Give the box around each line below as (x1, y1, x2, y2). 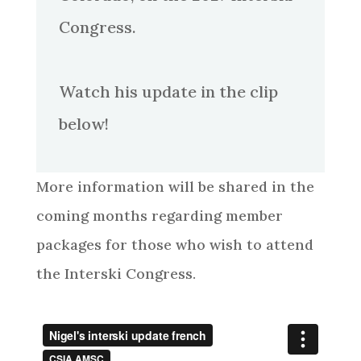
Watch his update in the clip (59, 81, 279, 102)
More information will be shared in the (35, 177, 314, 196)
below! (59, 114, 110, 134)
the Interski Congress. (35, 264, 196, 283)
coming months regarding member (35, 206, 283, 225)
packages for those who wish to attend (35, 235, 313, 254)
